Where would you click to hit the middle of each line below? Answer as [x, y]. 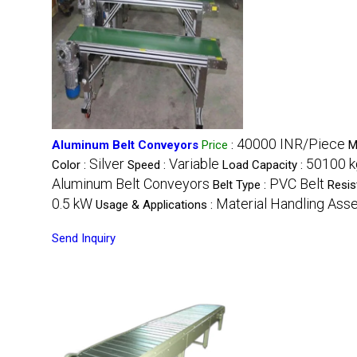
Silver [107, 164]
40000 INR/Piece [291, 144]
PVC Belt [297, 184]
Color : [71, 165]
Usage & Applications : [156, 205]
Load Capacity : [264, 165]
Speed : [148, 165]
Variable [194, 164]
